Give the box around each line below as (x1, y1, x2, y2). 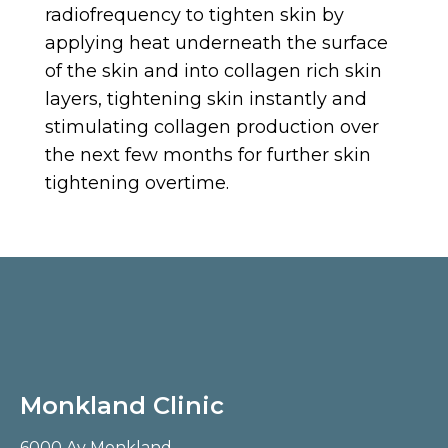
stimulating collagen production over (44, 115, 379, 138)
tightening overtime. (44, 171, 229, 194)
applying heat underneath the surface (44, 31, 388, 54)
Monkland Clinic (20, 390, 224, 420)
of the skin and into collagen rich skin (44, 59, 382, 82)
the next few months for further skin (44, 143, 371, 166)
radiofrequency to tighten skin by (44, 3, 344, 26)
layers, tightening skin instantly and (44, 87, 367, 110)
